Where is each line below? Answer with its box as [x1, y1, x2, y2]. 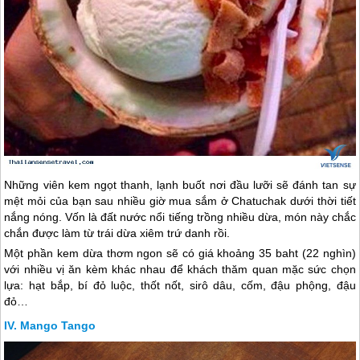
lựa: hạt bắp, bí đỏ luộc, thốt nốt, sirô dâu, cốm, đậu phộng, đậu [4, 279, 356, 292]
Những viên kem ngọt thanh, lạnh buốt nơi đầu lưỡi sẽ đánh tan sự [4, 178, 356, 192]
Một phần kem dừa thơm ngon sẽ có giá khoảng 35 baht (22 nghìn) [4, 247, 356, 260]
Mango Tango [20, 319, 96, 333]
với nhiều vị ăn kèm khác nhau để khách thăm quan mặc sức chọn [4, 263, 356, 276]
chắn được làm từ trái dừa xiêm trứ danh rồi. [4, 227, 231, 240]
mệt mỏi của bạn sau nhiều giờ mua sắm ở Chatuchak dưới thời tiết [4, 194, 356, 208]
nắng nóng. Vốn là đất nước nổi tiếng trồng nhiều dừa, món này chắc [4, 211, 356, 224]
